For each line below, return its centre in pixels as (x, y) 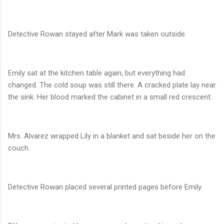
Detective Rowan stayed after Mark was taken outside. (97, 34)
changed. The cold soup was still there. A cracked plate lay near (112, 85)
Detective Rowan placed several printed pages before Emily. (105, 187)
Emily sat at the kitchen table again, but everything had (96, 73)
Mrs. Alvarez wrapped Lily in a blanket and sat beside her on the (112, 136)
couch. (19, 148)
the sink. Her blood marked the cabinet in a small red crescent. (110, 97)
